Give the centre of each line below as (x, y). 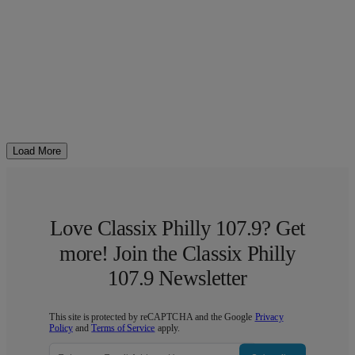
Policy (61, 328)
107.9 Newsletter (177, 279)
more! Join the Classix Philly (177, 253)
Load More (37, 151)
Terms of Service (123, 328)
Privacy (269, 317)
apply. (167, 328)
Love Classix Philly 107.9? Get (177, 229)
